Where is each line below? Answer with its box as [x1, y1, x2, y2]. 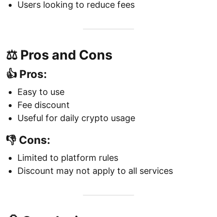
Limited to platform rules [17, 153, 118, 163]
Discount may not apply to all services [17, 166, 173, 176]
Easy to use [17, 87, 64, 97]
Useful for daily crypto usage [17, 113, 135, 124]
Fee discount [17, 100, 70, 110]
